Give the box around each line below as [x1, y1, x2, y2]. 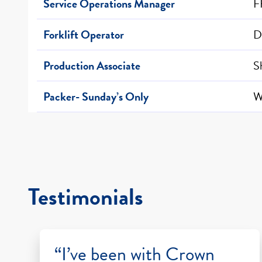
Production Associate [43, 56, 140, 74]
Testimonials [28, 179, 143, 214]
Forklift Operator [43, 25, 124, 43]
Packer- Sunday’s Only [43, 87, 149, 105]
